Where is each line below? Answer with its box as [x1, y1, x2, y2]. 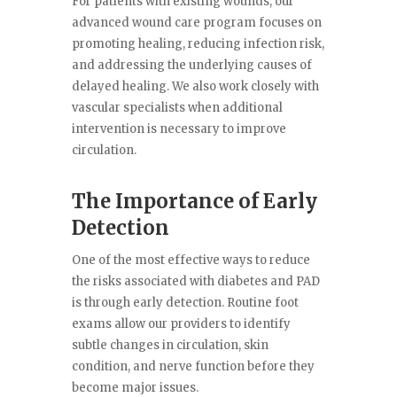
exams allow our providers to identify [71, 316, 291, 332]
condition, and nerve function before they [71, 359, 315, 375]
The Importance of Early [71, 189, 317, 214]
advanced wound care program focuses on [71, 15, 322, 31]
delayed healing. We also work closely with [71, 79, 319, 95]
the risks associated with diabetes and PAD [71, 274, 320, 290]
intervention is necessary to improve [71, 121, 286, 137]
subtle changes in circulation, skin [71, 338, 269, 354]
